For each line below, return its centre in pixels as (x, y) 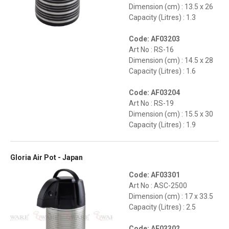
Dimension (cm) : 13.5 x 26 (171, 7)
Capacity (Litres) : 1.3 (162, 18)
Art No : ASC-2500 (158, 186)
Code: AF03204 (154, 93)
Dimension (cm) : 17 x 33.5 (171, 197)
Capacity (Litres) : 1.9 (162, 125)
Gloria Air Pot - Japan (47, 158)
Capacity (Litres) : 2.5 (162, 207)
